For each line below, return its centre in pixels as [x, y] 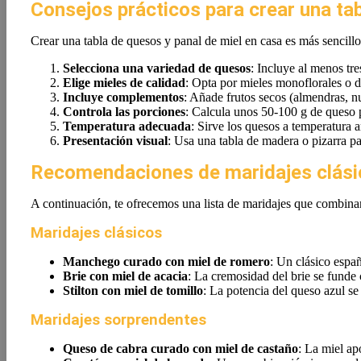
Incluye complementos [123, 97]
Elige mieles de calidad [124, 83]
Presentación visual [115, 141]
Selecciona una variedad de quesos [157, 68]
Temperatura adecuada [127, 126]
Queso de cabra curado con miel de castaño [180, 349]
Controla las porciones [124, 112]
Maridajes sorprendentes [118, 320]
